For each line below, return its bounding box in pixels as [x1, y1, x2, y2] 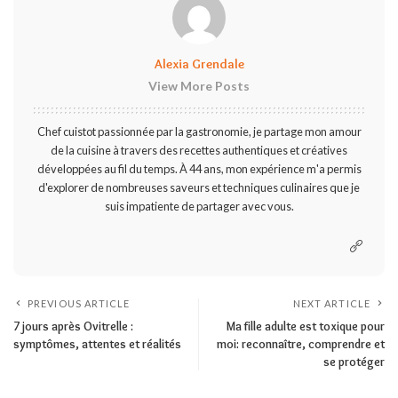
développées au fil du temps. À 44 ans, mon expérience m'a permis [36, 162, 362, 177]
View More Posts [148, 78, 250, 94]
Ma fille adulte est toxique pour [227, 319, 385, 334]
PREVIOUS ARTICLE [28, 298, 131, 310]
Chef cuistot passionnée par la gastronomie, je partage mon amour [36, 124, 362, 139]
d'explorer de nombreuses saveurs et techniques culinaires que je [38, 180, 360, 195]
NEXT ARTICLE [292, 298, 370, 310]
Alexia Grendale [154, 56, 244, 73]
